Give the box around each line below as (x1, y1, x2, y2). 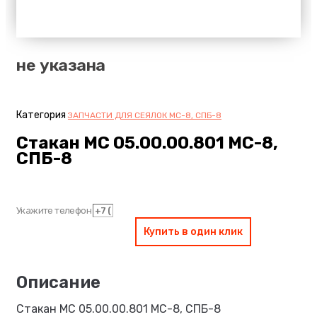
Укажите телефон (16, 204, 93, 216)
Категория (16, 109, 66, 121)
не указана (16, 55, 105, 75)
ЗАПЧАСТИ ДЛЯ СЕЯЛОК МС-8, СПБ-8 (68, 110, 221, 120)
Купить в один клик (144, 225, 243, 238)
